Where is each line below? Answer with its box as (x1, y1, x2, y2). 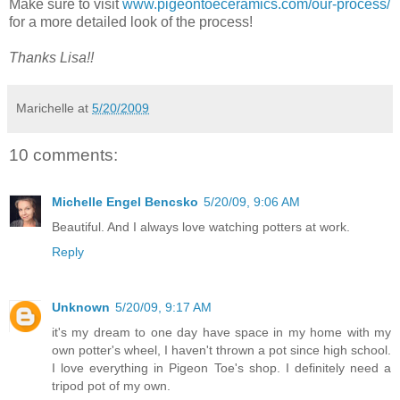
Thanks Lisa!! (9, 50, 94, 66)
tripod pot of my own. (52, 378, 171, 393)
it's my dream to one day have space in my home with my (52, 324, 391, 339)
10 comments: (9, 146, 118, 165)
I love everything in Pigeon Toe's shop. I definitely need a (52, 360, 391, 375)
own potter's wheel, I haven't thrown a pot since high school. (52, 342, 391, 357)
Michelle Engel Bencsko (52, 194, 198, 209)
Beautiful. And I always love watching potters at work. (52, 219, 350, 234)
